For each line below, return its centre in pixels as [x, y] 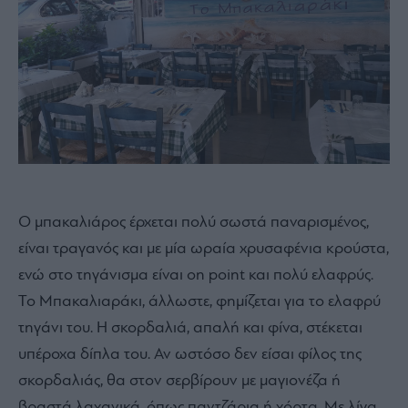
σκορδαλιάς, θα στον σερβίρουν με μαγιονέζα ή [179, 382]
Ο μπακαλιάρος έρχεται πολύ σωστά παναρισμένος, [194, 223]
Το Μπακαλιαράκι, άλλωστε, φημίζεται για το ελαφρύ [199, 302]
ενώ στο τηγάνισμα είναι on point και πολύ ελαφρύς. [196, 276]
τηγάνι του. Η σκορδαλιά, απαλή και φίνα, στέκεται [190, 329]
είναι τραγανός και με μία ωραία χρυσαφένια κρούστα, [204, 250]
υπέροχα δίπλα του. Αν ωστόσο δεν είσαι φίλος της [190, 355]
